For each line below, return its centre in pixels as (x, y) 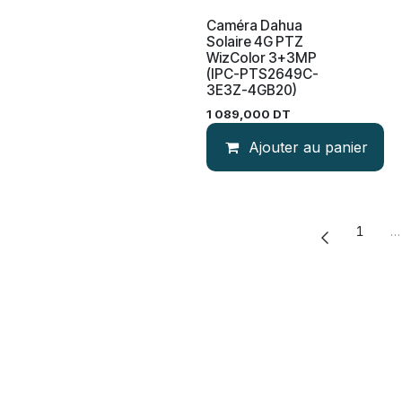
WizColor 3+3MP (262, 58)
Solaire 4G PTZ (255, 42)
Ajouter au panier (309, 147)
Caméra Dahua (254, 26)
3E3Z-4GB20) (252, 90)
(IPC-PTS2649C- (262, 74)
